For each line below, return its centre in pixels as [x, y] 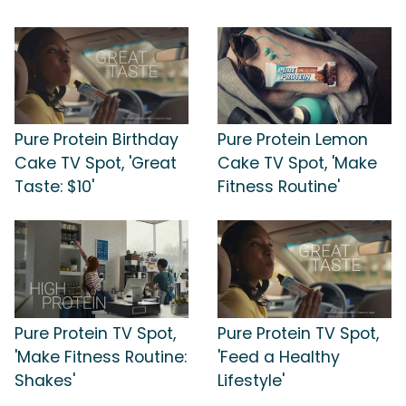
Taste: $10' [54, 187]
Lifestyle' [251, 380]
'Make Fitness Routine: [101, 357]
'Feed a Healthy [279, 357]
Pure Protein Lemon [293, 140]
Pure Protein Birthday [97, 140]
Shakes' [45, 380]
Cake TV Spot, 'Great [96, 164]
